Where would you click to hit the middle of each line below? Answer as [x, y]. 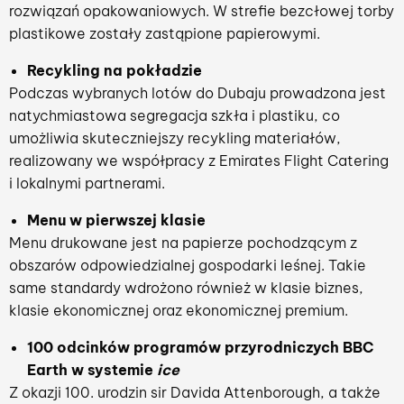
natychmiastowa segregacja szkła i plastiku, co [174, 115]
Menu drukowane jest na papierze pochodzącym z [183, 242]
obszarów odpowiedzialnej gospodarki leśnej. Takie [188, 265]
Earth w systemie [92, 369]
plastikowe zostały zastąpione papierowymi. [165, 33]
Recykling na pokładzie [115, 70]
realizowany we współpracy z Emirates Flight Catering [199, 160]
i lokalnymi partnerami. [87, 183]
